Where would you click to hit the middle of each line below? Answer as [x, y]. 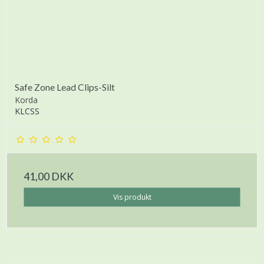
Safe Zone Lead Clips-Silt [65, 87]
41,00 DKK [49, 177]
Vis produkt [132, 197]
